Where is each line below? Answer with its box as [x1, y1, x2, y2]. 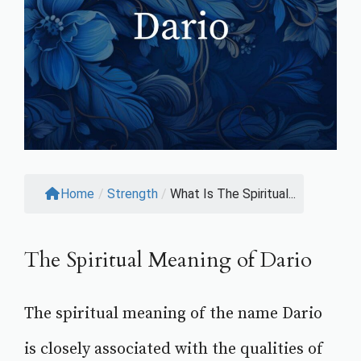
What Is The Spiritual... [170, 186, 296, 202]
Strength [107, 186, 158, 202]
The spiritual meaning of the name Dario [24, 304, 322, 325]
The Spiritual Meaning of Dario [24, 246, 312, 275]
